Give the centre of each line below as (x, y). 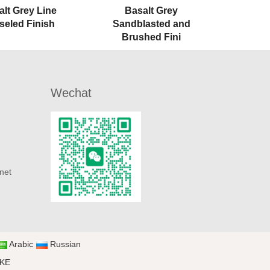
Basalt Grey (152, 10)
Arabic (21, 244)
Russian (65, 244)
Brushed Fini (152, 37)
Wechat (71, 93)
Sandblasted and (151, 24)
